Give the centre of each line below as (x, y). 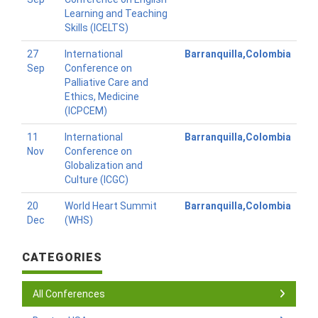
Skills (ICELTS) (97, 28)
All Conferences (69, 294)
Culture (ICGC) (97, 180)
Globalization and (104, 165)
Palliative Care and (106, 82)
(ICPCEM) (86, 111)
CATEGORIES (62, 257)
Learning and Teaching (116, 13)
